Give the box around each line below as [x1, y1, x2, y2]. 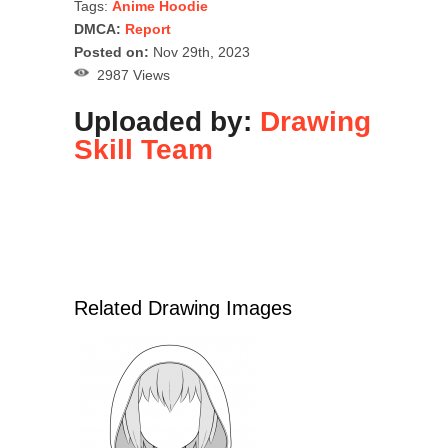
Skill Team [74, 133, 213, 165]
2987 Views [89, 66, 170, 83]
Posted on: [74, 43, 149, 60]
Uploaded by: [74, 105, 260, 137]
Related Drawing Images [74, 296, 292, 319]
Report [125, 20, 171, 37]
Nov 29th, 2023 [149, 43, 250, 60]
